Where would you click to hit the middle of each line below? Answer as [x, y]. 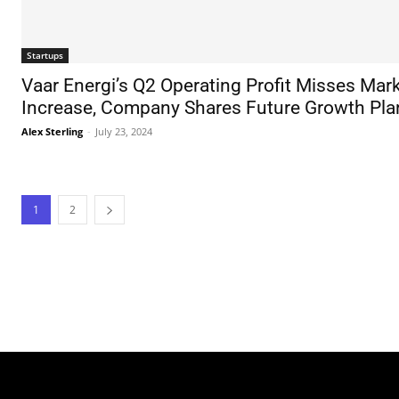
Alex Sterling [52, 132]
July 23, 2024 [124, 132]
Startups [45, 56]
